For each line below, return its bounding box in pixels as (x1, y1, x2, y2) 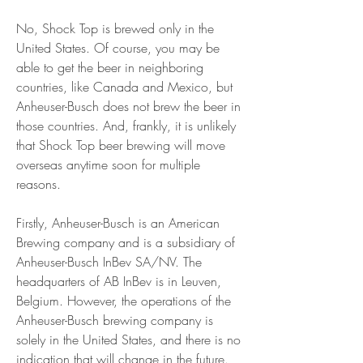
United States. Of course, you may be (16, 39, 220, 57)
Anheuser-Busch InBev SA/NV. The (16, 253, 202, 271)
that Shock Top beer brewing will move (16, 136, 225, 154)
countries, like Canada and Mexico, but (16, 78, 233, 96)
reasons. (16, 175, 61, 193)
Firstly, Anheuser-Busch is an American (16, 214, 220, 232)
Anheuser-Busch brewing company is (16, 311, 213, 329)
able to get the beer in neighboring (16, 58, 203, 76)
